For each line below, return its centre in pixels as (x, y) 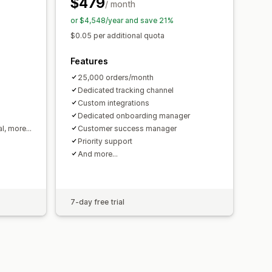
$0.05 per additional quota (117, 35)
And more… (98, 154)
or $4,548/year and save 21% (122, 20)
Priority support (105, 141)
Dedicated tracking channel (126, 90)
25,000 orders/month (116, 77)
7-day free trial (97, 202)
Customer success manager (127, 128)
